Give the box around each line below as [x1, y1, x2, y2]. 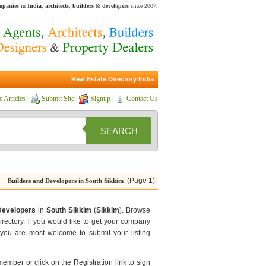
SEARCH [100, 125, 138, 136]
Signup [90, 94, 110, 103]
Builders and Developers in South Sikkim [7, 177, 123, 184]
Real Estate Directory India [71, 75, 154, 83]
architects [45, 2, 69, 9]
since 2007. [129, 2, 158, 9]
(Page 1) [123, 176, 155, 185]
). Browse [119, 206, 150, 214]
